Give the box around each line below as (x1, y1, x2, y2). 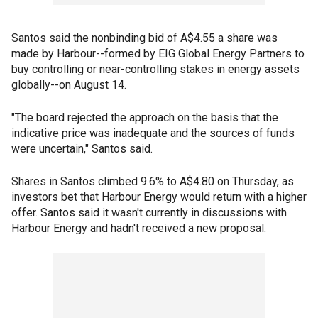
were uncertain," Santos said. (11, 142, 153, 155)
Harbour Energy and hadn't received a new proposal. (11, 221, 266, 235)
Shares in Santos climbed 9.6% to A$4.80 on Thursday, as (11, 175, 294, 188)
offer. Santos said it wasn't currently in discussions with (11, 206, 287, 219)
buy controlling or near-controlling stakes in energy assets (11, 62, 300, 76)
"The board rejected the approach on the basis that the (11, 111, 278, 124)
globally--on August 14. (11, 78, 126, 92)
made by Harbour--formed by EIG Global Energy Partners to (11, 47, 305, 60)
